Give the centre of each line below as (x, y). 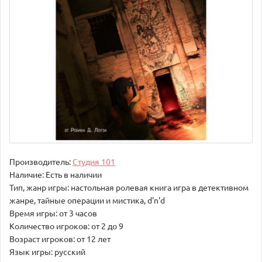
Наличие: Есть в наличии (56, 174)
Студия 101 (94, 161)
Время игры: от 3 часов (53, 213)
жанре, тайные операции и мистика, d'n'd (87, 200)
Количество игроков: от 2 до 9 (66, 225)
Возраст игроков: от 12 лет (60, 238)
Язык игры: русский (47, 251)
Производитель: (41, 161)
